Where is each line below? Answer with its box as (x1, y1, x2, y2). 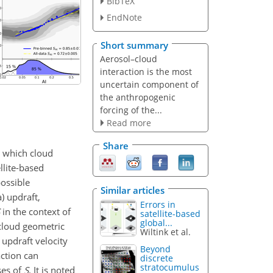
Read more (106, 116, 151, 129)
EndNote (106, 12, 142, 24)
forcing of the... (99, 104, 162, 116)
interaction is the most (99, 65, 192, 77)
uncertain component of (99, 78, 199, 90)
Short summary (101, 38, 168, 51)
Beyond (140, 243, 171, 255)
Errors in (140, 198, 176, 210)
